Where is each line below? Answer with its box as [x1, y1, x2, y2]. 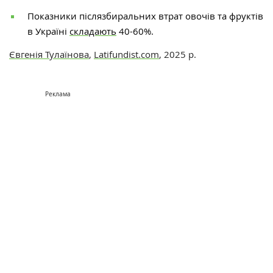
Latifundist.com [94, 48, 159, 61]
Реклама [45, 90, 71, 99]
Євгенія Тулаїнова [9, 48, 89, 61]
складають [69, 25, 116, 38]
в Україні [27, 25, 69, 38]
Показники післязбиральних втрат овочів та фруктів [27, 10, 263, 23]
